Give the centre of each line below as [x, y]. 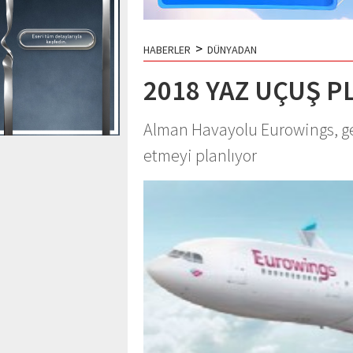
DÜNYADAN [232, 50]
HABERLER [167, 50]
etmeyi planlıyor [200, 155]
